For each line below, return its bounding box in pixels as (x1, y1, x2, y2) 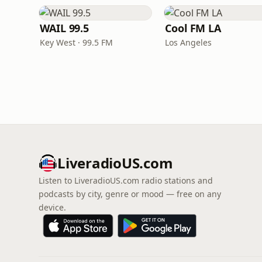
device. (39, 202, 66, 213)
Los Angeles (165, 37, 212, 48)
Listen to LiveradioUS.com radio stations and (39, 175, 213, 186)
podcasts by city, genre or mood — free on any (39, 188, 221, 199)
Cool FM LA (165, 21, 222, 35)
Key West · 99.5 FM (40, 37, 113, 48)
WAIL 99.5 (40, 21, 89, 35)
